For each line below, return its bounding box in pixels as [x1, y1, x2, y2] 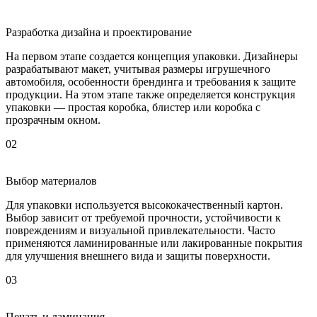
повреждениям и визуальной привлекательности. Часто [6, 224, 275, 237]
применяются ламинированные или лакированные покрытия [6, 237, 302, 250]
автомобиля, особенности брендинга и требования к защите [6, 76, 296, 88]
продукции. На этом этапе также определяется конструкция [6, 88, 295, 101]
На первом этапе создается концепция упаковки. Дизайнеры [6, 50, 298, 63]
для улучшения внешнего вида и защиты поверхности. [6, 250, 270, 263]
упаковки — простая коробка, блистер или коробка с [6, 101, 260, 114]
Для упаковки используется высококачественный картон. [6, 199, 283, 212]
